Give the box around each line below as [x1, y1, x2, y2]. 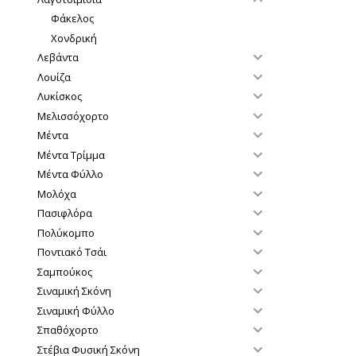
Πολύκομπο [37, 225, 95, 240]
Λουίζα [37, 69, 71, 84]
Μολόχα [37, 186, 76, 201]
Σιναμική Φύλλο [37, 303, 114, 318]
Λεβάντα [37, 50, 79, 65]
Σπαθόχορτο [37, 323, 99, 338]
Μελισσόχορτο [37, 108, 109, 123]
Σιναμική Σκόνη [37, 284, 111, 299]
